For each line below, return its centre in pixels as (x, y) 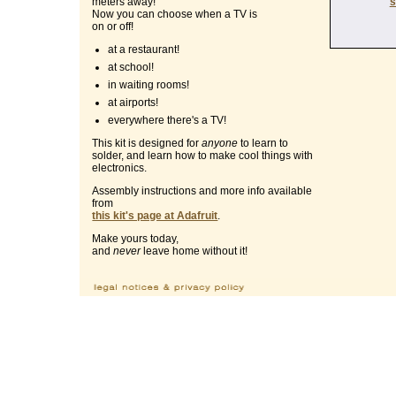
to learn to (263, 144)
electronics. (120, 168)
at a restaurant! (144, 50)
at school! (131, 68)
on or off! (113, 27)
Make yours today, (136, 239)
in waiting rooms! (149, 85)
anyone (220, 144)
